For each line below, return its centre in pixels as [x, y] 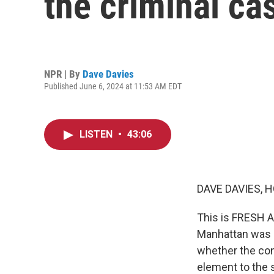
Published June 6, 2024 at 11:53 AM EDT [113, 86]
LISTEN [97, 134]
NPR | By [63, 74]
